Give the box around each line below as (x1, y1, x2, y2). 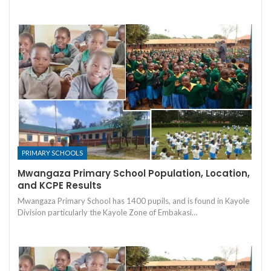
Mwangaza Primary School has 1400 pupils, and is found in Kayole (18, 196, 249, 206)
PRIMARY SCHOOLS (22, 149, 83, 157)
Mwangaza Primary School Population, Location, (18, 167, 250, 180)
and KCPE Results (18, 179, 102, 192)
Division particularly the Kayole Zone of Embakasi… (18, 207, 197, 218)
